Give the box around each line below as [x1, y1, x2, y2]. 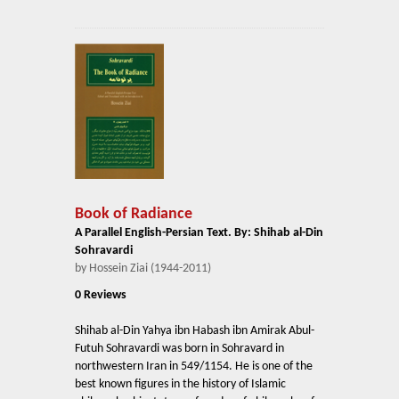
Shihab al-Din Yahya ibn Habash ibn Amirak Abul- [75, 323, 314, 338]
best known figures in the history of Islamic [75, 377, 286, 391]
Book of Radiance [75, 205, 192, 223]
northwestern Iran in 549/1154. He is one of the [75, 359, 313, 373]
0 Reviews [75, 288, 126, 302]
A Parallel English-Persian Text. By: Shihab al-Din [75, 225, 323, 240]
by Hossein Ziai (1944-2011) [75, 261, 211, 275]
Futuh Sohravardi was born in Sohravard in [75, 341, 284, 355]
